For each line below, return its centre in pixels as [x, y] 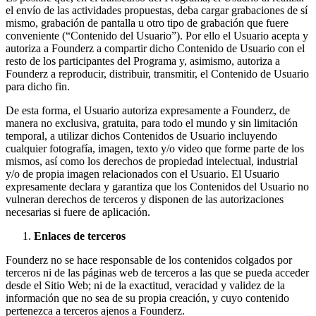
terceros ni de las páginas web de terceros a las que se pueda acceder [157, 272]
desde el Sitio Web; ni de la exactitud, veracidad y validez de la [145, 285]
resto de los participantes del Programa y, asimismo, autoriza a [143, 61]
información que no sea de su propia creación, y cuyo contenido [147, 298]
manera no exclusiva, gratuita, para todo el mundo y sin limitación [152, 123]
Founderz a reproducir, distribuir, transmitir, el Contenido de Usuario [157, 73]
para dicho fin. [38, 86]
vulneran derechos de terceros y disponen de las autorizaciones [145, 199]
